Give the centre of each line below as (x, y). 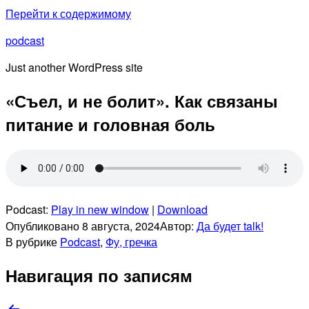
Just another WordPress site (74, 67)
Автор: (178, 226)
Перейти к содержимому (68, 13)
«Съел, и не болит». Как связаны (142, 100)
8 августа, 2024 (121, 226)
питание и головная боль (110, 124)
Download (182, 209)
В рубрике (33, 241)
